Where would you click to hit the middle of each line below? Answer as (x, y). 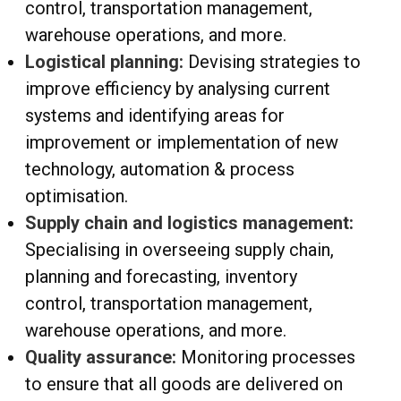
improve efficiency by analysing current (178, 89)
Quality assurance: (101, 358)
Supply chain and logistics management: (189, 223)
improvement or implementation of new (182, 143)
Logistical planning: (107, 62)
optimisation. (77, 196)
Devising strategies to (274, 62)
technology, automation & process (160, 170)
